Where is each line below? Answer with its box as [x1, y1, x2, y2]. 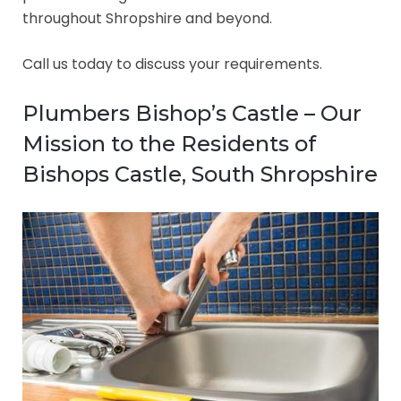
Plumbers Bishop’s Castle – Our [22, 100, 362, 127]
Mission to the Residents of [22, 131, 316, 158]
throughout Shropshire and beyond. [22, 8, 272, 30]
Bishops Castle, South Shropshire [22, 161, 378, 188]
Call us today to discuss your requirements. [22, 54, 322, 75]
